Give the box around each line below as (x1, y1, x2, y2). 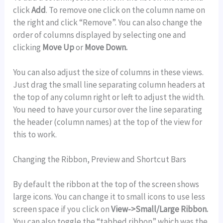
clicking (13, 41, 43, 53)
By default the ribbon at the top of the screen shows (13, 179, 200, 190)
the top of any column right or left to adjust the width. (13, 91, 205, 103)
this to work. (13, 128, 57, 140)
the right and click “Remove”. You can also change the (13, 16, 203, 28)
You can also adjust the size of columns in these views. (13, 66, 204, 78)
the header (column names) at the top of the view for (13, 116, 203, 127)
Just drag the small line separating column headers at (13, 79, 206, 90)
